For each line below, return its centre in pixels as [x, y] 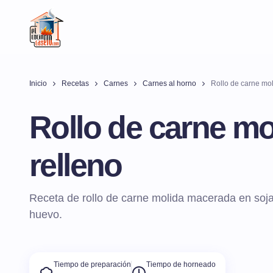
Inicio [38, 83]
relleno [76, 165]
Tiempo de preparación [92, 265]
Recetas [75, 83]
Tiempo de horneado [181, 265]
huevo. [46, 214]
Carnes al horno [169, 83]
